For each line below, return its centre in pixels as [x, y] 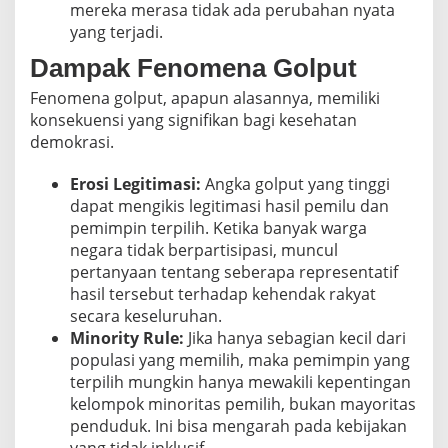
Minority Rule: [127, 338]
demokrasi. [72, 142]
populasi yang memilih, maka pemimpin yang [240, 360]
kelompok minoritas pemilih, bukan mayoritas [243, 404]
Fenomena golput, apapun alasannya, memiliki [205, 98]
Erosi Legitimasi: [135, 184]
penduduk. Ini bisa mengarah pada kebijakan [238, 426]
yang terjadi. [116, 31]
